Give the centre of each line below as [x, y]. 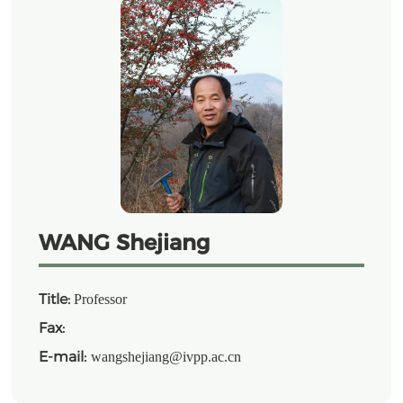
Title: [55, 299]
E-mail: [65, 356]
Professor [99, 299]
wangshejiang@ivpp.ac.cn [166, 356]
